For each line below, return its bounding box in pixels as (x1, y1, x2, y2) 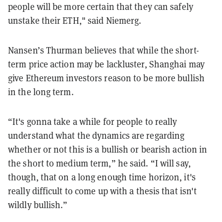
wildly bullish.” (8, 199, 68, 211)
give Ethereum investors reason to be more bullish (8, 72, 205, 84)
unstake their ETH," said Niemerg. (8, 14, 142, 26)
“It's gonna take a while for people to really (8, 115, 177, 127)
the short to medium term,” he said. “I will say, (8, 157, 191, 169)
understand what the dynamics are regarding (8, 129, 185, 141)
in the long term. (8, 86, 74, 98)
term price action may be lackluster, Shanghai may (8, 58, 205, 70)
